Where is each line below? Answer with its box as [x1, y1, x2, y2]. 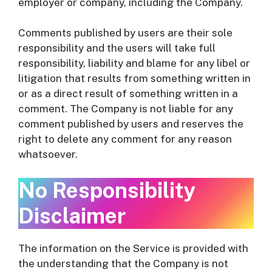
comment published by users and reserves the [18, 118, 243, 130]
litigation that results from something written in [18, 72, 251, 84]
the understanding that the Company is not [18, 257, 228, 270]
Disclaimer [18, 203, 126, 228]
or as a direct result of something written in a [18, 87, 238, 100]
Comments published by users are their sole [18, 27, 233, 39]
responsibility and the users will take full [18, 42, 216, 54]
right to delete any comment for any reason [18, 133, 232, 145]
